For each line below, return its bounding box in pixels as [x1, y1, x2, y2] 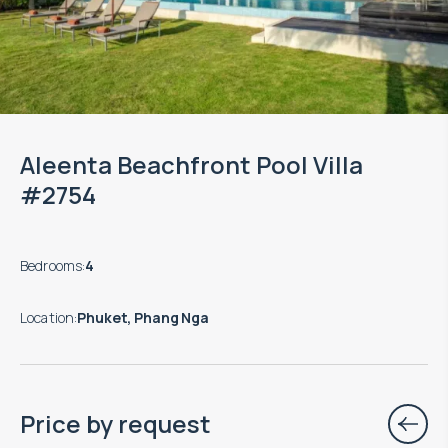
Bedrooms [20, 256, 83, 276]
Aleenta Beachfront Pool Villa [20, 148, 363, 182]
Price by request [20, 407, 211, 441]
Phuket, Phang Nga [77, 308, 209, 328]
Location [20, 308, 75, 328]
